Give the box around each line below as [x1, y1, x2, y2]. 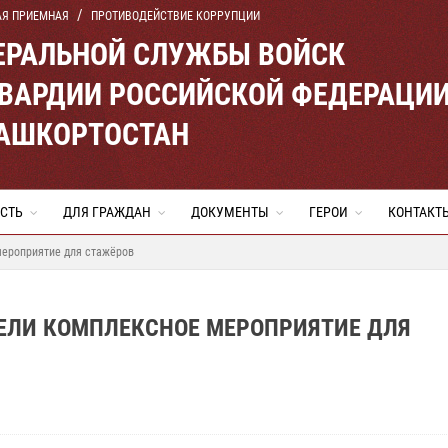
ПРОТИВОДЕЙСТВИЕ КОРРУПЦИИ [91, 9, 260, 23]
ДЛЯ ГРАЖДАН [63, 204, 151, 220]
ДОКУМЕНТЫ [191, 204, 269, 220]
